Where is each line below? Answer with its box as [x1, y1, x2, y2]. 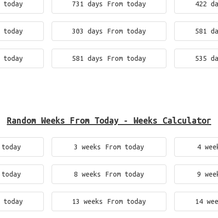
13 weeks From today [72, 198, 146, 205]
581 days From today [72, 54, 146, 62]
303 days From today [72, 27, 146, 35]
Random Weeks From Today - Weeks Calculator [7, 115, 211, 125]
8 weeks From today [73, 170, 144, 178]
